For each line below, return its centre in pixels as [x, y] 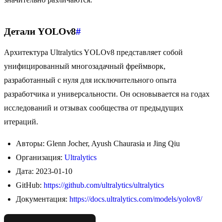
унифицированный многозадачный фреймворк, [85, 66]
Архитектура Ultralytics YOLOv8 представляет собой [93, 53]
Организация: [40, 158]
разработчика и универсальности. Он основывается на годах [107, 94]
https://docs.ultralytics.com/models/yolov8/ [136, 199]
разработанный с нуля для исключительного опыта [90, 80]
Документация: [43, 199]
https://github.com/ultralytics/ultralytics [104, 185]
